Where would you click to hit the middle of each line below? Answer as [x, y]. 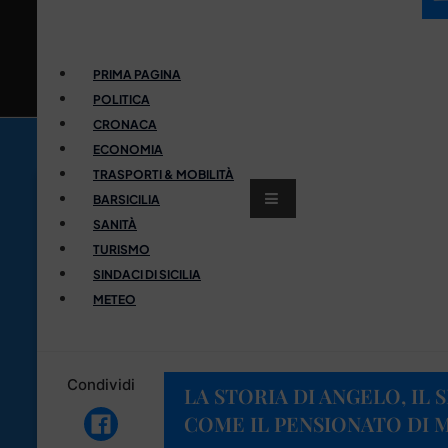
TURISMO [121, 249]
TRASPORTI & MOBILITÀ [163, 174]
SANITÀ [115, 224]
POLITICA [121, 99]
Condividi [100, 384]
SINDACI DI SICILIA [147, 274]
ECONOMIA [128, 149]
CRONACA [125, 124]
